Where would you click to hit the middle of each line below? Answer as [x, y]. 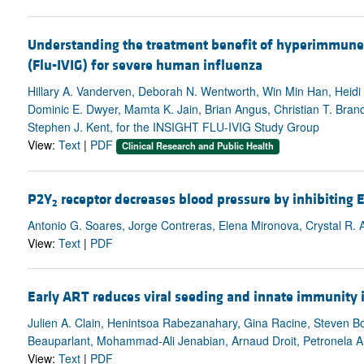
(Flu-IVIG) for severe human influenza [145, 66]
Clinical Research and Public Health [197, 146]
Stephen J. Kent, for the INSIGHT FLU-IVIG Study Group [173, 127]
